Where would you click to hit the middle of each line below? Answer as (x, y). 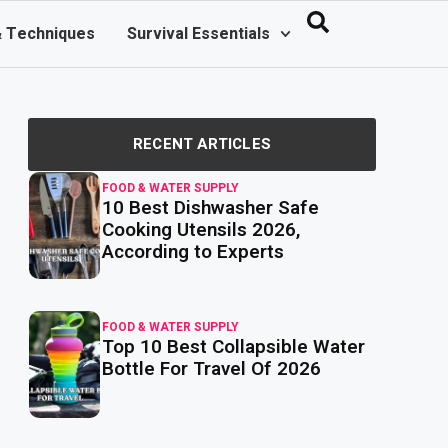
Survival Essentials (199, 34)
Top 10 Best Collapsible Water (234, 347)
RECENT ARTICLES (202, 144)
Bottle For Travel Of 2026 (212, 369)
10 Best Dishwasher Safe (211, 208)
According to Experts (193, 252)
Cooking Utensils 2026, (201, 230)
